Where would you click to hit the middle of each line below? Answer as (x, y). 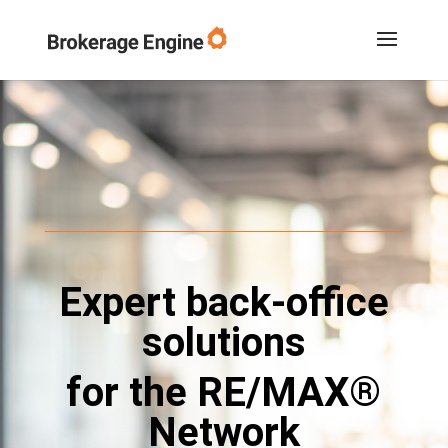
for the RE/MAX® (224, 392)
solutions (223, 342)
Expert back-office (223, 302)
